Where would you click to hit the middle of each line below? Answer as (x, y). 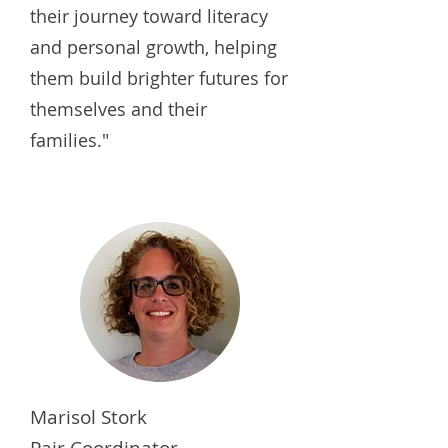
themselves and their (118, 109)
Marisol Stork (88, 417)
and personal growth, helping (153, 47)
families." (72, 140)
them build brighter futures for (159, 78)
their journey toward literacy (149, 16)
